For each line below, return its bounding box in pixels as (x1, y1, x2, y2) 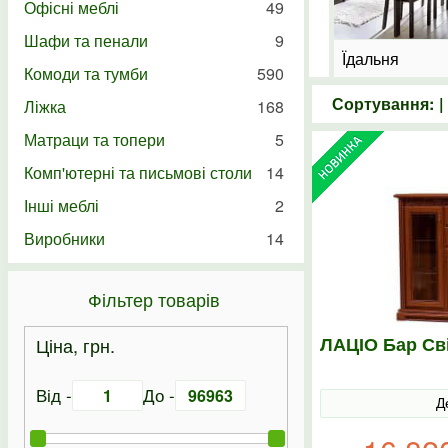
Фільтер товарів (87, 286, 225, 312)
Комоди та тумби (24, 62, 148, 85)
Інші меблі (24, 194, 99, 217)
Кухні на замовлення (176, 47, 330, 70)
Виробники (24, 227, 105, 250)
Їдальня (342, 47, 399, 70)
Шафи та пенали (24, 29, 148, 52)
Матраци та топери (24, 128, 165, 151)
